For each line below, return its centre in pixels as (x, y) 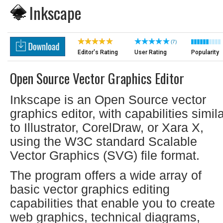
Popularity (205, 52)
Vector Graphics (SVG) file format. (105, 155)
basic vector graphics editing (90, 189)
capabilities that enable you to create (112, 203)
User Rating (151, 52)
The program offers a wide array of (106, 175)
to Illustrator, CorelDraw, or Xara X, (107, 127)
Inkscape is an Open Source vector (108, 100)
